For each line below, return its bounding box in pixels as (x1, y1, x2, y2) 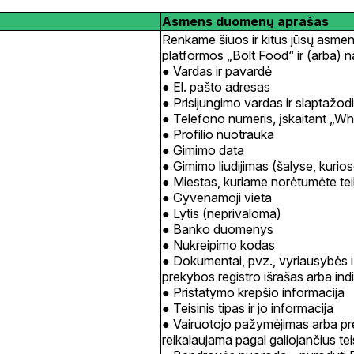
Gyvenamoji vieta (173, 190, 275, 206)
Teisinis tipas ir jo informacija (173, 300, 333, 317)
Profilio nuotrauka (173, 126, 277, 143)
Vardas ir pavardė (173, 63, 275, 80)
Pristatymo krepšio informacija (173, 284, 345, 301)
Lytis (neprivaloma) (173, 205, 281, 222)
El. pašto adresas (173, 79, 270, 96)
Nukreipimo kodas (173, 237, 275, 254)
